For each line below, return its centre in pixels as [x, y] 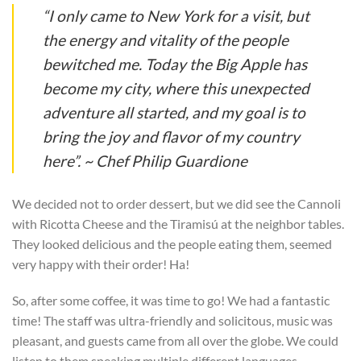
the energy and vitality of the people [166, 39]
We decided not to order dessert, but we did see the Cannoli [176, 203]
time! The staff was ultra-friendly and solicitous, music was [172, 321]
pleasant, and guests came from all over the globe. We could [175, 341]
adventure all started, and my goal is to [174, 112]
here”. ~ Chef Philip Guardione [145, 160]
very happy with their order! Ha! [101, 263]
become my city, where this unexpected [176, 88]
